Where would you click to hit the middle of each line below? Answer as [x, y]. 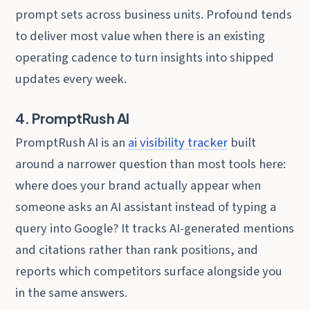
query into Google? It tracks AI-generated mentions [155, 228]
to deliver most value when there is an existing [140, 36]
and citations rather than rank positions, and [137, 249]
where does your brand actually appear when [138, 185]
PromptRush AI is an [72, 142]
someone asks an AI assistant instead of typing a [146, 207]
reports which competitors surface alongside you [149, 271]
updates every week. [71, 79]
